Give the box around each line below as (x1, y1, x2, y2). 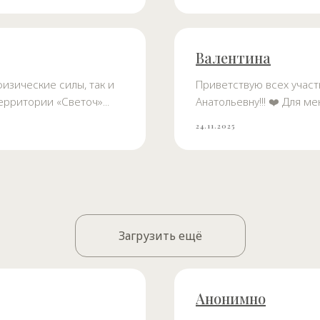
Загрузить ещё (118, 227, 202, 244)
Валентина (196, 48, 271, 67)
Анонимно (196, 288, 266, 308)
